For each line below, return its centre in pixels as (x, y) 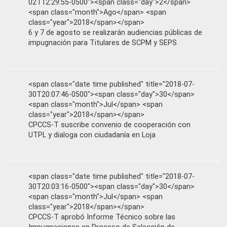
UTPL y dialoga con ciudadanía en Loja (92, 135)
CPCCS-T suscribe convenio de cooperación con (109, 125)
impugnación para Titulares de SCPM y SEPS (103, 43)
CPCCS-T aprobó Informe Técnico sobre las (102, 217)
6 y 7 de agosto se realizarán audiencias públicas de (115, 33)
